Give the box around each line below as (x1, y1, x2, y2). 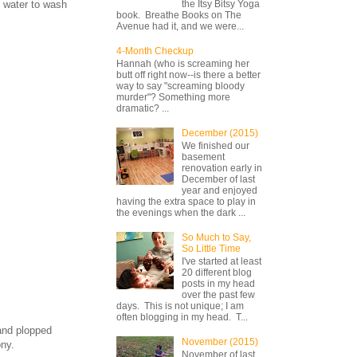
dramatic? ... (116, 102, 169, 114)
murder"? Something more (116, 91, 230, 103)
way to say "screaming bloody (116, 80, 245, 92)
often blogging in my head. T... (116, 312, 248, 324)
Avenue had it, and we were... (116, 20, 244, 32)
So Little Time (181, 242, 241, 254)
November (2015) (181, 336, 258, 348)
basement (181, 151, 225, 163)
